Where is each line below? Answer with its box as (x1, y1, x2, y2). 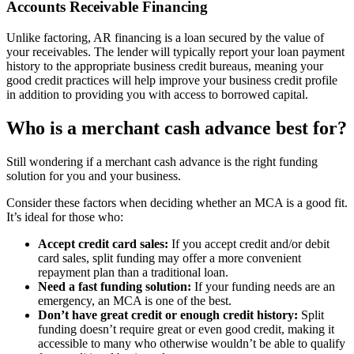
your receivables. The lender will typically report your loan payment (6, 44, 345, 58)
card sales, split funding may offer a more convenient (38, 250, 301, 265)
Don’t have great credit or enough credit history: (38, 307, 298, 322)
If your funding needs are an (191, 279, 335, 293)
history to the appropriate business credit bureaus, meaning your (6, 58, 323, 73)
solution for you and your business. (6, 168, 181, 183)
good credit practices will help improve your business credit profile (6, 73, 337, 87)
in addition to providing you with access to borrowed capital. (6, 87, 308, 101)
